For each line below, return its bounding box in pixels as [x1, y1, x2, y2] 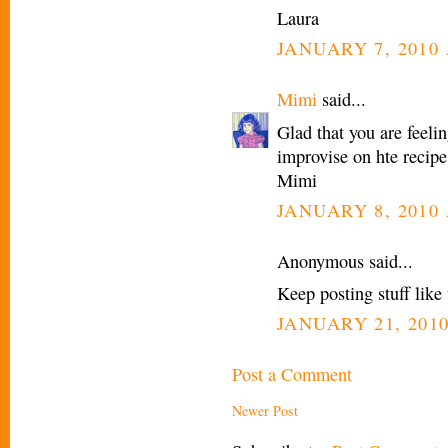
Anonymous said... [277, 248, 413, 273]
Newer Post [232, 400, 298, 420]
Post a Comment [232, 362, 352, 387]
